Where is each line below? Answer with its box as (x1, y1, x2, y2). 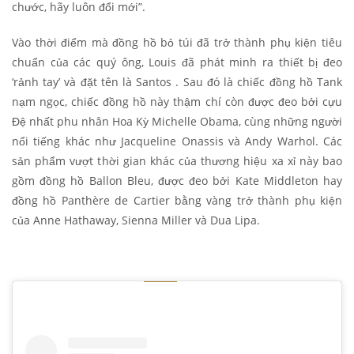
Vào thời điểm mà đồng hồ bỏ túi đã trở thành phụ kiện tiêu (12, 34, 342, 50)
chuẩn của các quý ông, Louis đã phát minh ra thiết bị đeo (12, 54, 342, 70)
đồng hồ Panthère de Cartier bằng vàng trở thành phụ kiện (12, 192, 342, 208)
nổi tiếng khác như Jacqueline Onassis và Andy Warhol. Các (12, 133, 342, 149)
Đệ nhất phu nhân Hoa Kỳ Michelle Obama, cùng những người (12, 113, 342, 129)
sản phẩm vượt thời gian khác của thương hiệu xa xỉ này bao (12, 153, 342, 168)
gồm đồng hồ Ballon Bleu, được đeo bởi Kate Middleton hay (12, 172, 342, 188)
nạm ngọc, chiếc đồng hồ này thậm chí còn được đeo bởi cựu (12, 93, 342, 109)
